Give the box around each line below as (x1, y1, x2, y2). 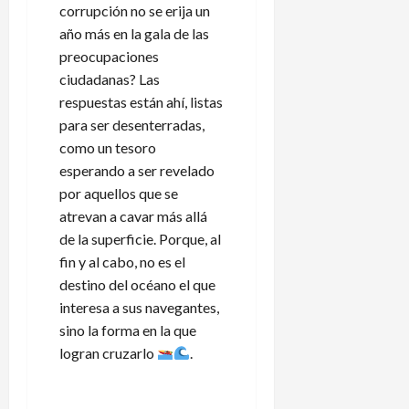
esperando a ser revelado (59, 161, 215, 179)
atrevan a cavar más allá (59, 206, 207, 225)
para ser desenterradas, (59, 115, 204, 133)
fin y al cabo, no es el (59, 252, 185, 270)
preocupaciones (59, 47, 159, 65)
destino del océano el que (59, 275, 215, 293)
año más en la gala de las (59, 24, 209, 42)
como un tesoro (59, 138, 156, 156)
